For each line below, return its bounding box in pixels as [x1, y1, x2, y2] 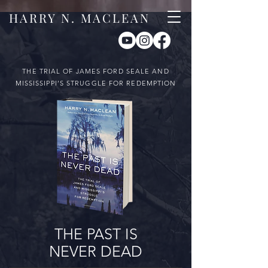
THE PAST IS [54, 225, 138, 243]
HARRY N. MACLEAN [8, 10, 150, 26]
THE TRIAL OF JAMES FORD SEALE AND [22, 67, 169, 75]
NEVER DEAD [49, 242, 142, 260]
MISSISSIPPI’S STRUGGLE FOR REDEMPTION [15, 79, 176, 87]
